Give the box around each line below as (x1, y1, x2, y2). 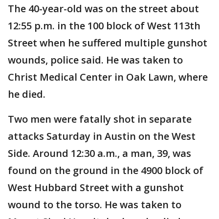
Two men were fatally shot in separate (8, 112, 192, 126)
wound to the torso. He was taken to (8, 198, 181, 211)
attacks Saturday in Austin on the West (8, 130, 196, 143)
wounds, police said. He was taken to (8, 53, 183, 66)
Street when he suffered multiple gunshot (8, 36, 207, 49)
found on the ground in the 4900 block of (8, 164, 203, 177)
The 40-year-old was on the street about (8, 2, 199, 15)
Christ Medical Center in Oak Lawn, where (8, 70, 208, 84)
